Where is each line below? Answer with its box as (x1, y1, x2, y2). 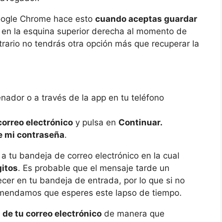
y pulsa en (73, 117, 118, 128)
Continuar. (118, 117, 163, 128)
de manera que (102, 209, 165, 219)
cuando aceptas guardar (95, 14, 197, 24)
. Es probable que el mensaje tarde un (18, 163, 169, 173)
